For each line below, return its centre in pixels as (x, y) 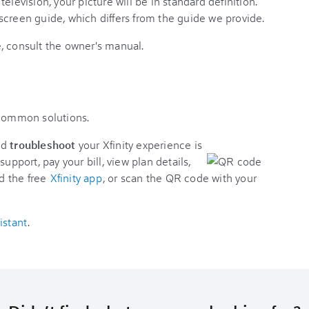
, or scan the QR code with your (180, 178)
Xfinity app (76, 178)
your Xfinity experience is (139, 144)
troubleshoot (43, 144)
